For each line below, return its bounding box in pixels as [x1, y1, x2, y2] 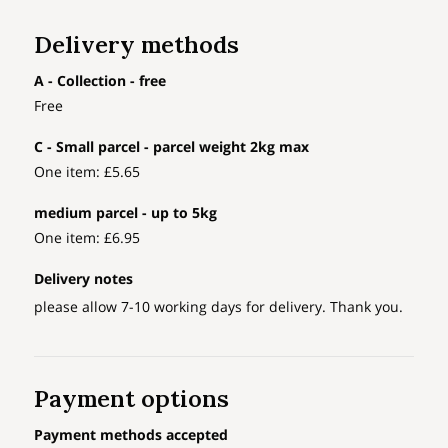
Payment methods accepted [34, 424, 229, 444]
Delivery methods [34, 29, 240, 60]
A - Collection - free [34, 70, 167, 90]
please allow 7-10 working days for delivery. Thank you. [34, 296, 404, 316]
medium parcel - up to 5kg [34, 202, 218, 222]
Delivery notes [34, 268, 134, 288]
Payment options [34, 382, 230, 413]
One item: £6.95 [34, 227, 141, 247]
